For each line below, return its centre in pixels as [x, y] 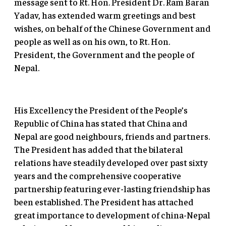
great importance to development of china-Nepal [112, 215]
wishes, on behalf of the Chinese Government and [112, 28]
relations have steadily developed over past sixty [111, 162]
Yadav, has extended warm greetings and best [105, 15]
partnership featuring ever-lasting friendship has [112, 189]
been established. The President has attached [104, 202]
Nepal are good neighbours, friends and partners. [112, 136]
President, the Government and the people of [104, 54]
